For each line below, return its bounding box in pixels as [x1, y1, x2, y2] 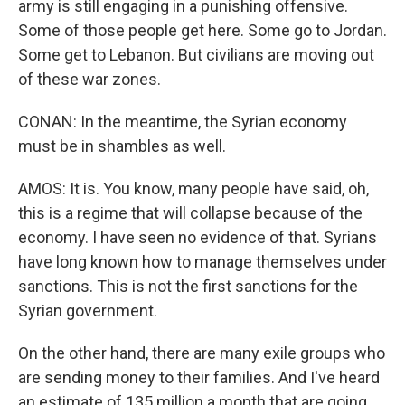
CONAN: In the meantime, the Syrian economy [18, 112, 347, 131]
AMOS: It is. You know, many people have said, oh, [18, 179, 369, 198]
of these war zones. [18, 70, 161, 89]
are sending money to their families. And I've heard [18, 368, 380, 387]
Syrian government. [18, 301, 157, 320]
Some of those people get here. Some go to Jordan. [18, 21, 387, 40]
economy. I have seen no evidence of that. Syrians [18, 228, 377, 247]
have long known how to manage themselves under [18, 252, 387, 271]
